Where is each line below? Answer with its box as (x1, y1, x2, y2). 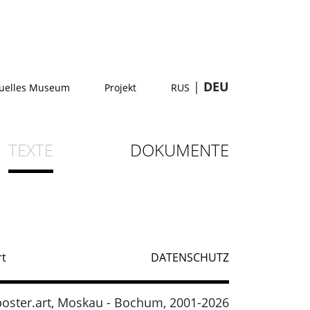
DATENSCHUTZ (151, 250, 229, 265)
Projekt (104, 81, 136, 94)
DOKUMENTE (130, 138, 229, 161)
